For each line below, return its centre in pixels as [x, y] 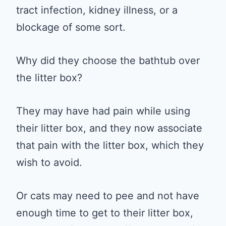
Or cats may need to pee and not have [108, 195]
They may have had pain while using [103, 111]
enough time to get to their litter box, [105, 213]
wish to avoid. [49, 162]
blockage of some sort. [71, 27]
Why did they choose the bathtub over [108, 60]
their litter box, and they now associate [109, 128]
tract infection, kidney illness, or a [97, 10]
